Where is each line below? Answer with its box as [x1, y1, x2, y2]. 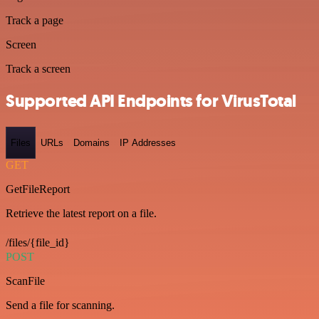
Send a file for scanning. [6, 299, 115, 312]
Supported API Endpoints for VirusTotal [6, 89, 296, 113]
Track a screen [6, 63, 70, 75]
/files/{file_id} [6, 236, 70, 249]
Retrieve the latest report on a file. [6, 207, 157, 220]
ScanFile [6, 275, 45, 288]
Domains [73, 137, 110, 149]
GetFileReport [6, 183, 70, 196]
